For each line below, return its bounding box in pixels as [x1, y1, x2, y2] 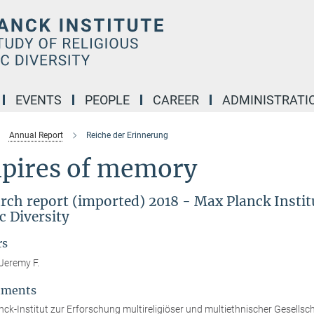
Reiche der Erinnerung [86, 130, 168, 140]
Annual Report [8, 130, 63, 140]
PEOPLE [85, 93, 130, 107]
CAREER [153, 93, 199, 107]
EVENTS [15, 93, 62, 107]
